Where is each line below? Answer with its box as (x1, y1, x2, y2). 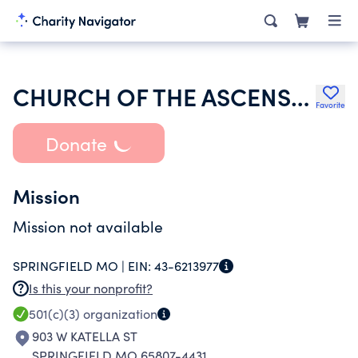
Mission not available (13, 216, 163, 237)
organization (80, 305, 157, 322)
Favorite (316, 99, 345, 110)
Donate (45, 130, 107, 156)
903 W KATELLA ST (32, 328, 137, 344)
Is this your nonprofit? (29, 280, 153, 296)
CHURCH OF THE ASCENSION (291, 79, 309, 113)
